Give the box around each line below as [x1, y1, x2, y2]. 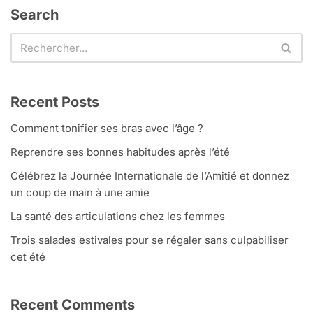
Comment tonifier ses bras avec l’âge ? [10, 122, 203, 136]
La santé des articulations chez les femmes [10, 210, 225, 224]
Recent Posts [10, 94, 99, 111]
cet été [10, 250, 45, 264]
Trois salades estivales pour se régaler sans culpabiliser [10, 233, 289, 247]
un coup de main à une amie [10, 186, 150, 200]
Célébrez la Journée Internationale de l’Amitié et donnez [10, 169, 289, 183]
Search [10, 6, 59, 24]
